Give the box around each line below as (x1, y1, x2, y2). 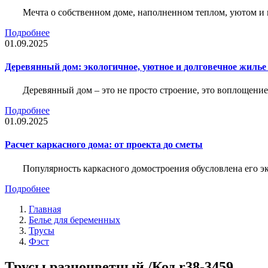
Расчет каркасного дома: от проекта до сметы (5, 139, 203, 150)
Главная (29, 203, 61, 214)
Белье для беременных (29, 214, 120, 225)
